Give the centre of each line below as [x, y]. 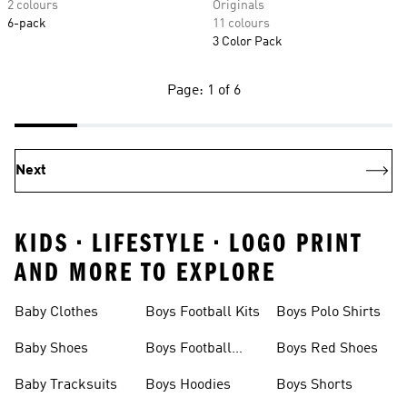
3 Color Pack [248, 42]
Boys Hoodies [188, 385]
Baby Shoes [51, 349]
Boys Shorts [314, 385]
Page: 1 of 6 [203, 91]
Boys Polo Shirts [328, 313]
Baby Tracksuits [66, 385]
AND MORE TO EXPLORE [145, 273]
